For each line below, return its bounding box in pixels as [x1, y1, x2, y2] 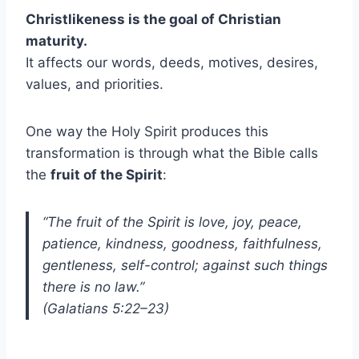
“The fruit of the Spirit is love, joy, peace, [42, 213, 302, 230]
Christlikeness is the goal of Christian [26, 10, 281, 27]
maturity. [26, 32, 87, 49]
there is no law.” [42, 278, 144, 295]
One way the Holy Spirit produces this [26, 123, 268, 139]
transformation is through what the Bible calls [26, 144, 318, 161]
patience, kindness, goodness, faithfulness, [42, 235, 322, 252]
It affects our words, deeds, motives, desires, [26, 54, 318, 71]
